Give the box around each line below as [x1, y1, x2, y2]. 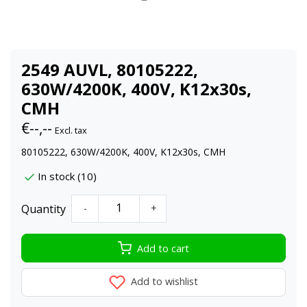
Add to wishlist [128, 275, 198, 288]
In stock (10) [38, 169, 97, 184]
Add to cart [137, 241, 189, 255]
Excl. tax [55, 123, 87, 136]
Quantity [21, 201, 66, 217]
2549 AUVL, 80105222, [21, 58, 198, 81]
